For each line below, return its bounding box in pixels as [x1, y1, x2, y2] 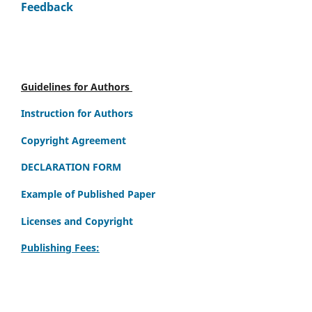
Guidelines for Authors [21, 79, 132, 93]
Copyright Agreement [21, 133, 126, 147]
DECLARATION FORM [21, 160, 121, 174]
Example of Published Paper [21, 187, 155, 201]
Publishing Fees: [21, 241, 100, 255]
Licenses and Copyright [21, 214, 133, 228]
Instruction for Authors [21, 107, 133, 120]
